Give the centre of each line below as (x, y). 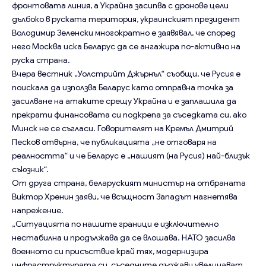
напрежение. (38, 210)
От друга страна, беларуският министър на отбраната (129, 183)
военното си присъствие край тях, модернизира (110, 251)
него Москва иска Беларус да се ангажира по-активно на (126, 46)
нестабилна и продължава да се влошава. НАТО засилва (124, 237)
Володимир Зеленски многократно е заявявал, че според (124, 32)
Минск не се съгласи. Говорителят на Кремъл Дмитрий (123, 128)
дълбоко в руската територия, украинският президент (126, 19)
